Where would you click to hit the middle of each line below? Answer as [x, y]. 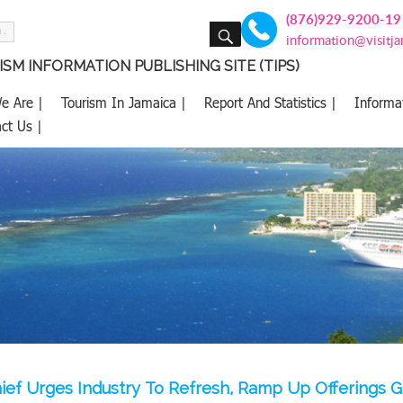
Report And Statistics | [270, 103]
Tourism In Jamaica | [124, 103]
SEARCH [258, 25]
